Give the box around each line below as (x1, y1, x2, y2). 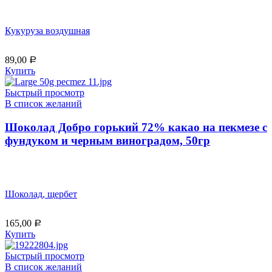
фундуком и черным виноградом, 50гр (5, 134, 210, 147)
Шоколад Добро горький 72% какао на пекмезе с (5, 120, 267, 134)
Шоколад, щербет (5, 189, 77, 200)
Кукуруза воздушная (5, 25, 90, 36)
